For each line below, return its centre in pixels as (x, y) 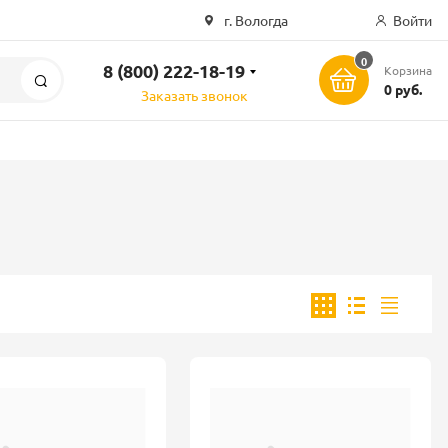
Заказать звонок (194, 95)
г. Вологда (254, 20)
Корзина (407, 70)
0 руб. (402, 89)
